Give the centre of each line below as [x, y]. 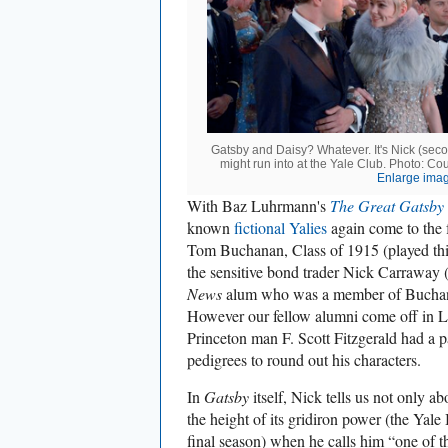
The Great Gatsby [387, 206]
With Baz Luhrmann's [258, 206]
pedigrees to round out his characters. [304, 360]
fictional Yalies [280, 228]
